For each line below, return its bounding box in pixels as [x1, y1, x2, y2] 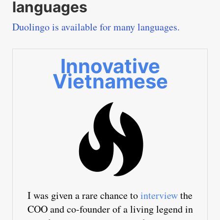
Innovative [60, 54, 160, 79]
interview [140, 189, 178, 202]
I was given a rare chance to [27, 189, 140, 202]
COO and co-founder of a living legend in [27, 202, 193, 216]
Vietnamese [52, 69, 168, 94]
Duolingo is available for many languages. [12, 20, 180, 34]
